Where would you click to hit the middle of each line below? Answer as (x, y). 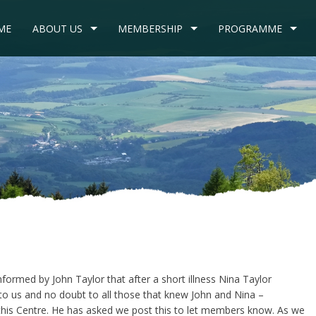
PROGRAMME (250, 29)
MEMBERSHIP (150, 29)
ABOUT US (57, 29)
